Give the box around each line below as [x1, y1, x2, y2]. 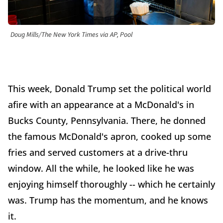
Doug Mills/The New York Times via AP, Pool [10, 30, 132, 40]
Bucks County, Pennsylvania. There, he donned [8, 114, 206, 127]
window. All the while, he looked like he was [8, 162, 194, 175]
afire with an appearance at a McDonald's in [8, 99, 194, 111]
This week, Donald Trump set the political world [8, 83, 211, 95]
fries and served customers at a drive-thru [8, 146, 188, 159]
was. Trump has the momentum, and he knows [8, 194, 208, 207]
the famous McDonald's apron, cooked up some [8, 130, 211, 143]
